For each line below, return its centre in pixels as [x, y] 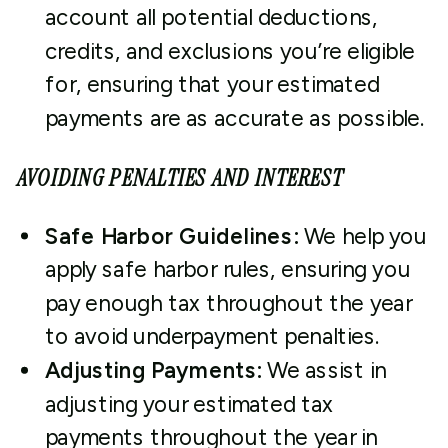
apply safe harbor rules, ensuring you [227, 269]
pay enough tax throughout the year [228, 303]
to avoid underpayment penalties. [212, 336]
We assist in [324, 370]
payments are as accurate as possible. [234, 118]
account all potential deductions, [211, 17]
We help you [362, 236]
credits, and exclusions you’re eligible [229, 51]
